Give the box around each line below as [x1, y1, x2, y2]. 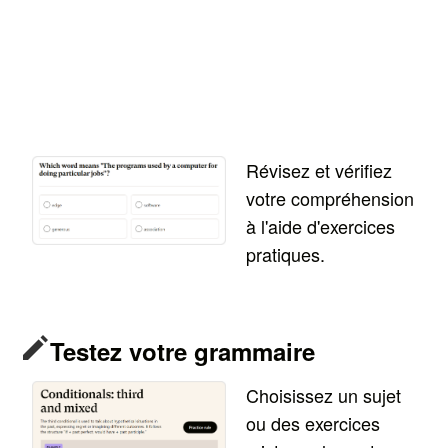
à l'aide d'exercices [246, 212, 396, 239]
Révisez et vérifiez [246, 156, 393, 183]
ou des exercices [246, 409, 381, 436]
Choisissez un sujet [246, 381, 402, 408]
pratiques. [246, 240, 326, 267]
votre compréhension [246, 184, 415, 211]
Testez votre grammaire [50, 333, 316, 368]
